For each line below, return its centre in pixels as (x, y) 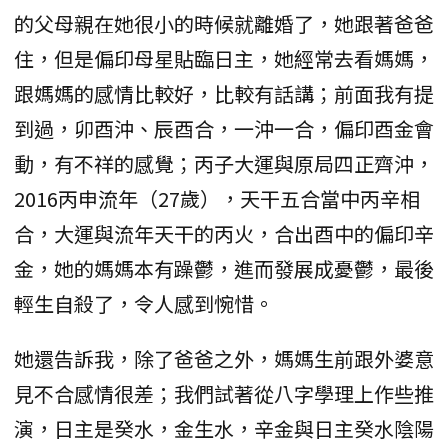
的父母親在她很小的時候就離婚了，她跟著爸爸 (224, 24)
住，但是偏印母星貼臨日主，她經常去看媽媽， (224, 59)
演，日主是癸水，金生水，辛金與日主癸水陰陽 (224, 429)
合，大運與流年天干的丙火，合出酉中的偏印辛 (224, 234)
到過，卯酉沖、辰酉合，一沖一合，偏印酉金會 (224, 129)
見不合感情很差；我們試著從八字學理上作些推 (224, 394)
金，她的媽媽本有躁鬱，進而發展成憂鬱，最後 (224, 269)
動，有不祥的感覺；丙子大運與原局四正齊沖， (224, 164)
